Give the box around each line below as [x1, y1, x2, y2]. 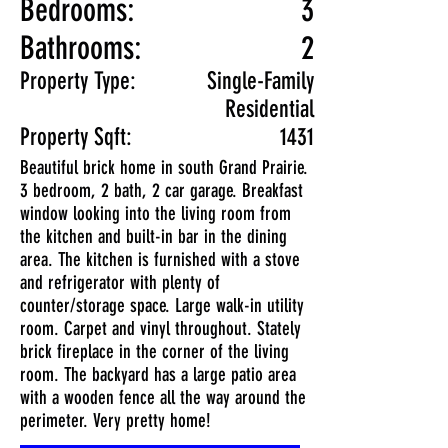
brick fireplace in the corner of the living [20, 340, 289, 363]
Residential [225, 95, 314, 123]
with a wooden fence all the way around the [20, 386, 306, 409]
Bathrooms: [20, 29, 142, 67]
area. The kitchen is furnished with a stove [20, 248, 300, 271]
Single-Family [207, 67, 314, 95]
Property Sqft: [20, 123, 132, 151]
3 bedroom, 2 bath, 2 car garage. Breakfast [20, 179, 303, 202]
